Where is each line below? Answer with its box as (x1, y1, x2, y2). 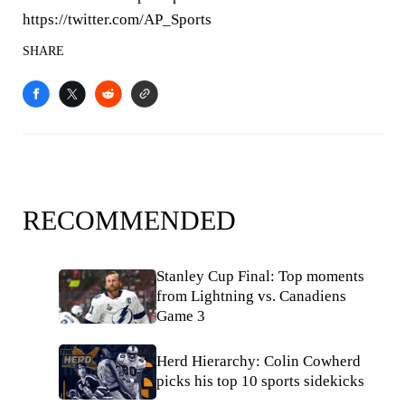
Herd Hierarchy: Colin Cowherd (156, 353, 361, 371)
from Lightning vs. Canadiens (156, 287, 346, 305)
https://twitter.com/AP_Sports (23, 11, 212, 28)
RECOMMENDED (23, 205, 236, 235)
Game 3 (156, 307, 205, 325)
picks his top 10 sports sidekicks (156, 372, 364, 391)
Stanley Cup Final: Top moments (156, 268, 364, 285)
